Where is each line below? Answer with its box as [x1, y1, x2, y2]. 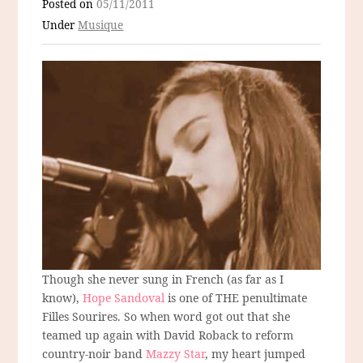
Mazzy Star [146, 345, 206, 361]
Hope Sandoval [83, 289, 165, 305]
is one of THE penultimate [164, 289, 308, 305]
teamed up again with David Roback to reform [42, 327, 294, 343]
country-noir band [42, 345, 147, 361]
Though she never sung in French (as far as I [42, 271, 284, 287]
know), [42, 289, 83, 305]
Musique [78, 18, 124, 33]
